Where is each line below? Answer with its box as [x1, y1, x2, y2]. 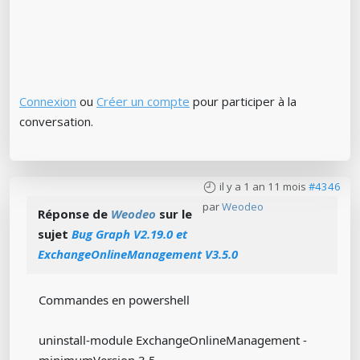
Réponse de [38, 206, 111, 222]
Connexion [19, 93, 76, 109]
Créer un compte [96, 93, 190, 109]
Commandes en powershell [39, 292, 190, 308]
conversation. [19, 113, 93, 129]
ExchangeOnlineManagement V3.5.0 [38, 246, 238, 262]
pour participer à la [190, 93, 297, 109]
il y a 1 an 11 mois [219, 179, 306, 194]
